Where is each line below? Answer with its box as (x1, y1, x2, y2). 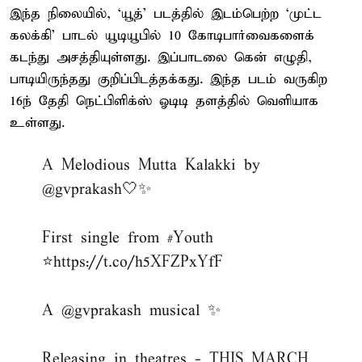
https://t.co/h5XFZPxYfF (53, 252, 223, 271)
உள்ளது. (10, 114, 65, 132)
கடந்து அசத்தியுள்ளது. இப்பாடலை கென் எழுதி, (10, 48, 312, 66)
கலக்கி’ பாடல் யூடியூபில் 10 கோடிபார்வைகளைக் (10, 27, 314, 44)
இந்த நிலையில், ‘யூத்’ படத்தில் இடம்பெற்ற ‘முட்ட (10, 5, 322, 23)
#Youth (167, 228, 213, 247)
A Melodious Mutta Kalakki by (42, 155, 260, 175)
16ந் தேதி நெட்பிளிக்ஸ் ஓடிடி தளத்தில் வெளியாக (10, 92, 318, 110)
